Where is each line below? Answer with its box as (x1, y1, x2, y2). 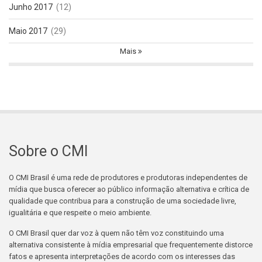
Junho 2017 (9, 2, 53, 12)
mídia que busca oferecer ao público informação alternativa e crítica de (9, 185, 249, 194)
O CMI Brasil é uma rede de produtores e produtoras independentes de (9, 173, 247, 182)
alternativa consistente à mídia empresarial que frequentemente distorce (9, 240, 253, 250)
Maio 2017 (9, 26, 47, 36)
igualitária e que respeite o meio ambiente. (9, 208, 151, 218)
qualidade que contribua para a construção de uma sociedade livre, (9, 196, 236, 206)
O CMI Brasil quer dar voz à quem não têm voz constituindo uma (9, 229, 224, 238)
